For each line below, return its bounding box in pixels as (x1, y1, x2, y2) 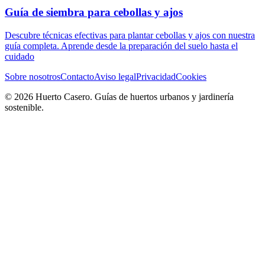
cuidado (5, 51, 34, 62)
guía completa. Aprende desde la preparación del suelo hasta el (5, 40, 238, 51)
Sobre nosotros (5, 71, 60, 82)
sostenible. (5, 102, 44, 112)
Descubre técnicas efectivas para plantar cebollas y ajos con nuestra (5, 30, 255, 40)
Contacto (60, 71, 94, 82)
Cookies (176, 71, 206, 82)
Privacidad (136, 71, 176, 82)
